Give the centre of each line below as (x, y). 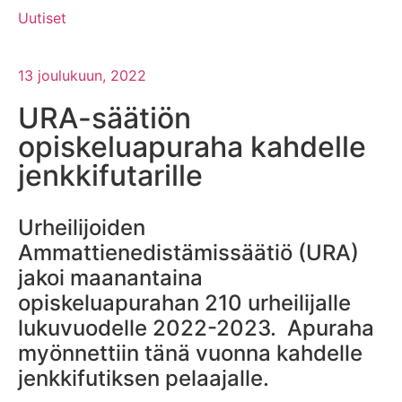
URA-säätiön (105, 118)
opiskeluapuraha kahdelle (192, 146)
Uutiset (42, 17)
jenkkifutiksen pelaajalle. (144, 378)
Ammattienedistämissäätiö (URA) (188, 252)
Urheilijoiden (82, 227)
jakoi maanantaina (110, 277)
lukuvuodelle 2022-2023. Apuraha (196, 328)
